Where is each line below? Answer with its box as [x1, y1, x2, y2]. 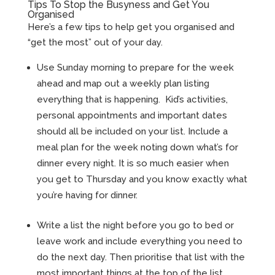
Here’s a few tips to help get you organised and [27, 21, 234, 33]
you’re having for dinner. [36, 190, 137, 201]
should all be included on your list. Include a [36, 126, 228, 137]
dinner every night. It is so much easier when [36, 158, 229, 169]
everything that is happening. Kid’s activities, [36, 94, 228, 106]
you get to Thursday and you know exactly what [36, 174, 247, 185]
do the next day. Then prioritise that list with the [36, 252, 245, 263]
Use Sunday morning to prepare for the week [36, 62, 234, 74]
